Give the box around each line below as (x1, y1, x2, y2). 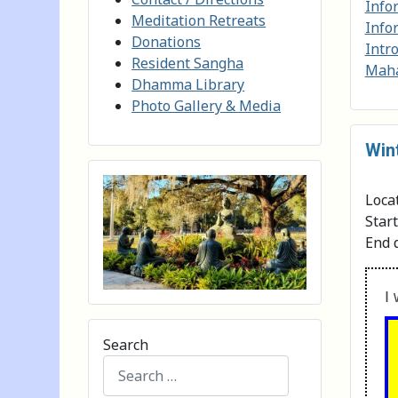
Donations (131, 32, 202, 52)
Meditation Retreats (131, 11, 267, 30)
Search (103, 335, 149, 355)
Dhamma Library (131, 75, 245, 94)
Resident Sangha (131, 53, 244, 73)
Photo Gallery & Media (131, 96, 282, 115)
